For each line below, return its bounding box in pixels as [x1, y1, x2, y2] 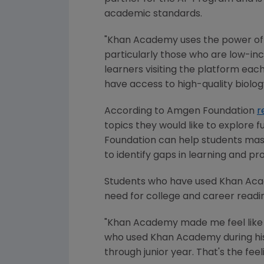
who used [104, 233, 150, 243]
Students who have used [104, 177, 219, 187]
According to [104, 107, 167, 117]
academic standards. [104, 9, 204, 19]
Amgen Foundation [167, 107, 255, 117]
